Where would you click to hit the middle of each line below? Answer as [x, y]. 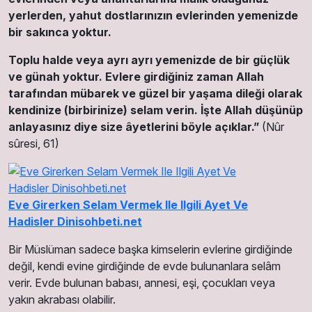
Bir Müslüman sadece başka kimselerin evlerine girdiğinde [150, 249]
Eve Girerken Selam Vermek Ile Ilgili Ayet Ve [128, 204]
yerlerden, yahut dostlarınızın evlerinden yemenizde [153, 15]
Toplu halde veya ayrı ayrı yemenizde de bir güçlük [149, 60]
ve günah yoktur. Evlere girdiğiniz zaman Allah [136, 76]
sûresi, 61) [34, 143]
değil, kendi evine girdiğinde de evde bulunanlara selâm [145, 266]
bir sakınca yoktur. [60, 32]
